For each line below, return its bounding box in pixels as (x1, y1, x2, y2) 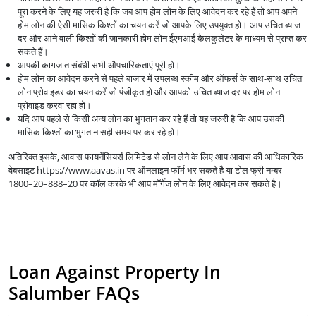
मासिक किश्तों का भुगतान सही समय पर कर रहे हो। (17, 126, 181, 139)
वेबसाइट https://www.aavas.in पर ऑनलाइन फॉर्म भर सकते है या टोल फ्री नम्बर (8, 164, 282, 177)
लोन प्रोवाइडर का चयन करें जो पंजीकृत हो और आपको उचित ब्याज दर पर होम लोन (17, 85, 280, 99)
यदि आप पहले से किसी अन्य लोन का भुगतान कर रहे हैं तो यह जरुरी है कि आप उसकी (17, 112, 284, 126)
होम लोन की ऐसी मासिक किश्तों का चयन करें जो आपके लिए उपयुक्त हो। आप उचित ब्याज (17, 18, 300, 32)
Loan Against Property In (8, 260, 221, 284)
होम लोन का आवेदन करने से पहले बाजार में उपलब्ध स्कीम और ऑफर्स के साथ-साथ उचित (17, 72, 302, 85)
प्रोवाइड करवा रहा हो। (17, 99, 92, 112)
